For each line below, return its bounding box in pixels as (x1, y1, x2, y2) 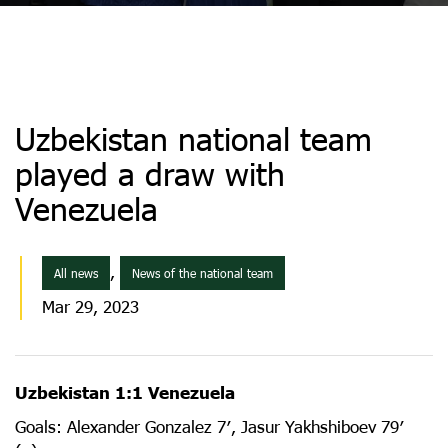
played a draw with (15, 154, 285, 193)
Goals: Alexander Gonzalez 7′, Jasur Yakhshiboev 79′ (15, 416, 404, 437)
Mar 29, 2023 (42, 296, 139, 317)
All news (54, 266, 98, 280)
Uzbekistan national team (15, 119, 372, 158)
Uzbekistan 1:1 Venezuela (15, 382, 235, 403)
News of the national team (132, 266, 273, 280)
